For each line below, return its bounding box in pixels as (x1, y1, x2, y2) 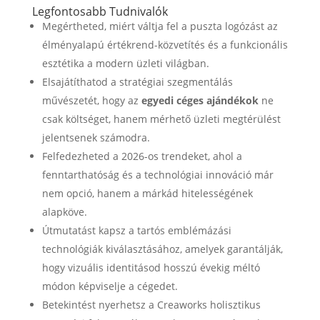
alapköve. (41, 205, 87, 219)
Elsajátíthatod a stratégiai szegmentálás (41, 75, 233, 89)
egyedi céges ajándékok (141, 94, 259, 107)
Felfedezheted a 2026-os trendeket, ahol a (41, 149, 242, 163)
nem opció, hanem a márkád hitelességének (41, 186, 253, 200)
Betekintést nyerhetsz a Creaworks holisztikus (41, 298, 261, 311)
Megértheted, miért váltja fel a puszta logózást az (41, 19, 278, 33)
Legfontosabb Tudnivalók (31, 4, 168, 19)
